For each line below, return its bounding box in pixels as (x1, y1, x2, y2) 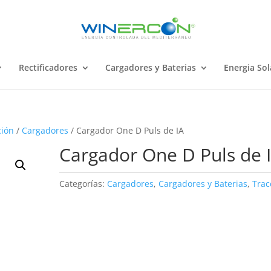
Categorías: (59, 178, 108, 189)
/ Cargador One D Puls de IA (68, 125, 184, 136)
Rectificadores (18, 62, 77, 73)
